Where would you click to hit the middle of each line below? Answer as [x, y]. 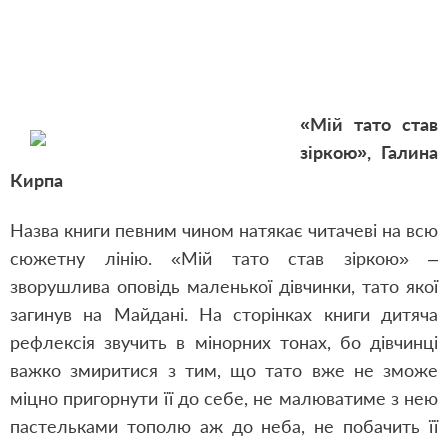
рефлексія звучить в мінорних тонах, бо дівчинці [224, 342]
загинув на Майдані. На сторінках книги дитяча [224, 314]
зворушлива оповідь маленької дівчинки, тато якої [224, 286]
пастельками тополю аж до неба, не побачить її [224, 426]
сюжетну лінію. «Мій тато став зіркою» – [224, 258]
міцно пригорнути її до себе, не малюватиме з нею [224, 398]
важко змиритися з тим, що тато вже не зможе [224, 370]
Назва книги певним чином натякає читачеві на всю [224, 230]
